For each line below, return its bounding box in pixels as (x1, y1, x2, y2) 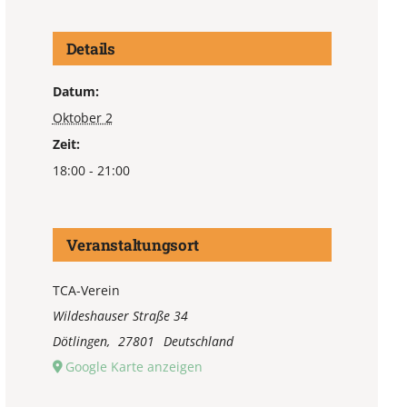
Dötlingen (52, 333, 107, 351)
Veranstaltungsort (65, 234, 199, 256)
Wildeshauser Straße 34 (52, 307, 188, 325)
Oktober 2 (52, 109, 113, 127)
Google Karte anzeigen (65, 358, 203, 376)
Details (65, 38, 115, 60)
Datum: (52, 83, 99, 101)
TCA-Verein (52, 282, 120, 300)
